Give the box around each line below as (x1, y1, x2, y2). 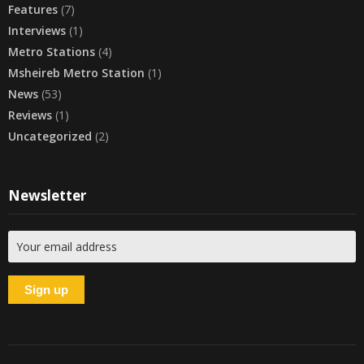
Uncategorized (8, 128, 92, 145)
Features (8, 2, 58, 18)
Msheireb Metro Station (8, 65, 145, 81)
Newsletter (8, 186, 86, 206)
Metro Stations (8, 44, 95, 60)
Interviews (8, 23, 66, 39)
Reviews (8, 107, 52, 123)
